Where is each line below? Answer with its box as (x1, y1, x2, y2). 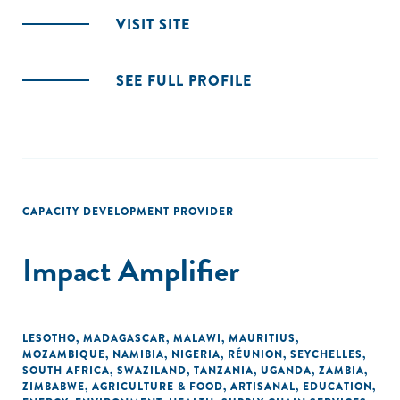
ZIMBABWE (22, 379, 85, 395)
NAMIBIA (112, 346, 164, 362)
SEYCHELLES (290, 346, 362, 362)
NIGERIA (171, 346, 221, 362)
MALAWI (173, 330, 221, 346)
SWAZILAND (117, 362, 187, 379)
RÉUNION (228, 346, 283, 362)
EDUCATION (303, 379, 372, 395)
